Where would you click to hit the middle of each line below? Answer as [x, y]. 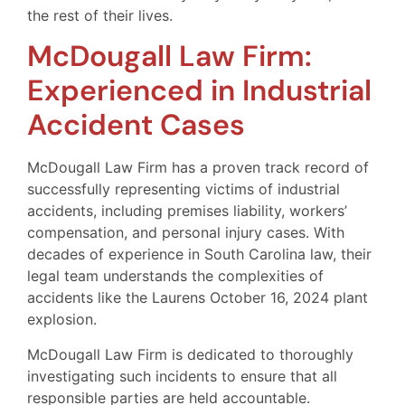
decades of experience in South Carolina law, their [199, 254]
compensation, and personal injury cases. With [186, 233]
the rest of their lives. [100, 16]
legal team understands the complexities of [175, 276]
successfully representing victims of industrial [184, 189]
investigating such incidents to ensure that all [182, 376]
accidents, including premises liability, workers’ [187, 211]
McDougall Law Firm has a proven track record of [198, 168]
